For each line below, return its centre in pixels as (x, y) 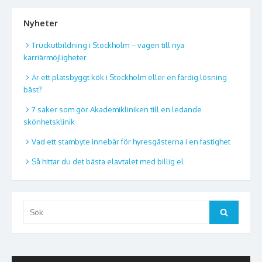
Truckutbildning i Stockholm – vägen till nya (108, 45)
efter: (32, 218)
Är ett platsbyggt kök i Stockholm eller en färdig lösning (129, 77)
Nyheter (41, 23)
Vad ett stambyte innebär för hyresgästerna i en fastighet (131, 141)
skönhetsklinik (49, 121)
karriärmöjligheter (55, 57)
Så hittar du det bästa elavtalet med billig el (108, 161)
